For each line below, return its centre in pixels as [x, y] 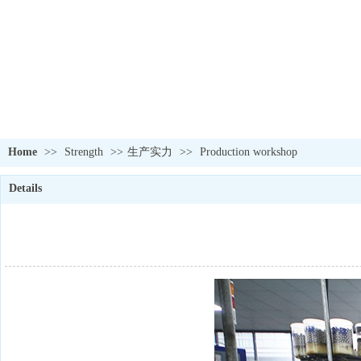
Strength [85, 152]
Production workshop [249, 152]
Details [25, 188]
